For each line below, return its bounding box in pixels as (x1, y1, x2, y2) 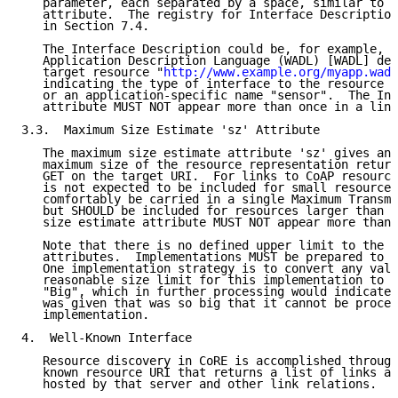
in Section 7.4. (21, 19, 149, 34)
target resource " (21, 65, 163, 80)
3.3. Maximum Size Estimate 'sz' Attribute (21, 123, 320, 138)
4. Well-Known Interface (21, 330, 192, 346)
